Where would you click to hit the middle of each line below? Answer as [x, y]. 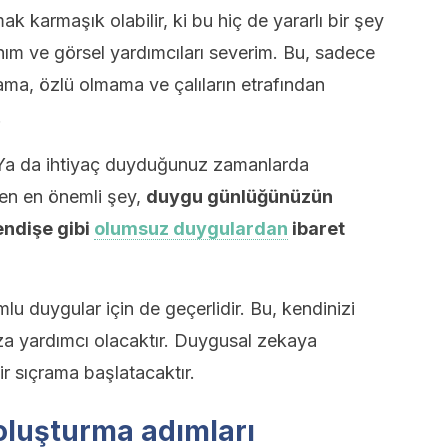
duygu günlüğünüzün [239, 196]
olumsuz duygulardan [191, 228]
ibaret [316, 228]
